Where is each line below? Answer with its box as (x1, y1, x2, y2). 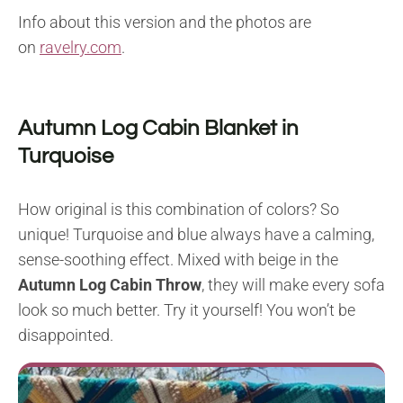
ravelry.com (40, 38, 121, 58)
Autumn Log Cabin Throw (18, 275, 201, 295)
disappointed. (18, 326, 113, 345)
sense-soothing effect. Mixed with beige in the (18, 250, 338, 270)
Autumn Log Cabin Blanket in (18, 117, 299, 140)
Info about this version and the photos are (18, 13, 311, 32)
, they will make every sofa (201, 275, 385, 295)
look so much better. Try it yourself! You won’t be (18, 300, 355, 320)
